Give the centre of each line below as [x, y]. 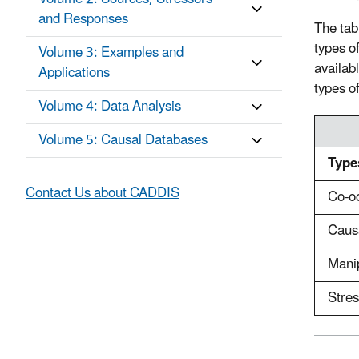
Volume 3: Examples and [111, 53]
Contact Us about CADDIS [103, 194]
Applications [74, 73]
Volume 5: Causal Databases [123, 141]
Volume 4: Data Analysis [110, 107]
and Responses [83, 20]
